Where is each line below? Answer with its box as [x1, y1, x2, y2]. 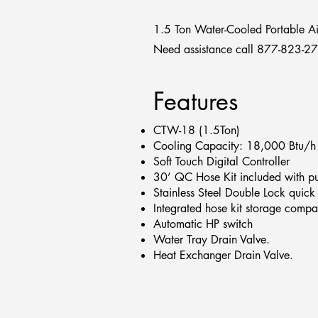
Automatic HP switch [153, 216, 253, 231]
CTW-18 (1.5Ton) [153, 123, 240, 138]
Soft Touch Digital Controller [153, 154, 290, 169]
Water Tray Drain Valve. [153, 232, 270, 247]
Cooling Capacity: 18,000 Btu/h [153, 138, 316, 153]
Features [153, 85, 238, 117]
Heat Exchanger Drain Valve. [153, 248, 293, 263]
